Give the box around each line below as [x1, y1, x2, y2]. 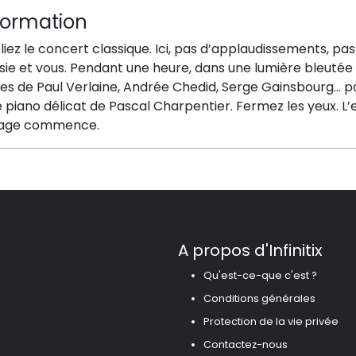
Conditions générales [203, 292, 315, 306]
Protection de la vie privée [203, 315, 339, 329]
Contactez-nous [203, 338, 288, 352]
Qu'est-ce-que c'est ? [203, 268, 317, 282]
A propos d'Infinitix [178, 238, 323, 261]
